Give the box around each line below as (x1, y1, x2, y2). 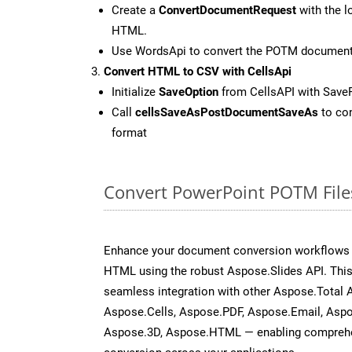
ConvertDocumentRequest (159, 2, 296, 17)
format (112, 125, 147, 140)
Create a (112, 2, 159, 17)
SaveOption (159, 84, 218, 99)
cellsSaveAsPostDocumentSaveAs (135, 104, 318, 119)
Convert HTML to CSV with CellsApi (104, 64, 291, 79)
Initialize (112, 84, 159, 99)
